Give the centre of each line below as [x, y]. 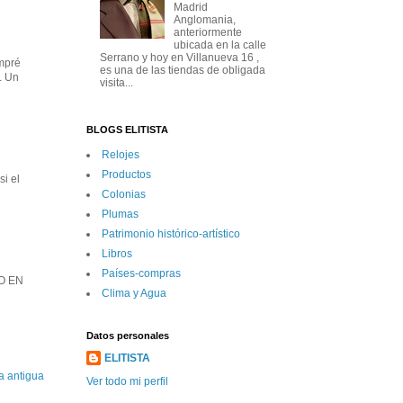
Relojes [121, 154]
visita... [116, 83]
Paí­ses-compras [141, 273]
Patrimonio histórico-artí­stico [171, 233]
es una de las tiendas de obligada [183, 71]
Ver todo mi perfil [127, 381]
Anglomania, [204, 20]
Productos [126, 174]
